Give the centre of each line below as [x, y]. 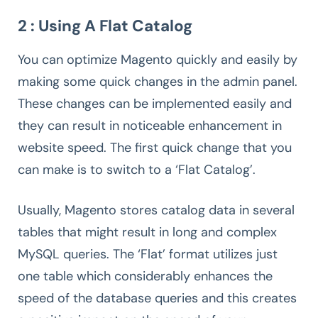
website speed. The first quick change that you [155, 147]
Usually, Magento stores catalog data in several [156, 210]
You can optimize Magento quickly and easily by [158, 59]
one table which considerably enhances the [145, 276]
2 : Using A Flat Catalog [105, 26]
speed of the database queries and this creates [157, 298]
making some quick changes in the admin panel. [158, 81]
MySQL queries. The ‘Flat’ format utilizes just [148, 254]
